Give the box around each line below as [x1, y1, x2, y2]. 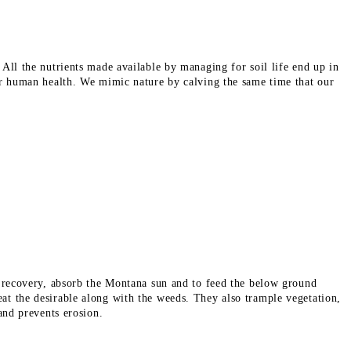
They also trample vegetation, [190, 291, 342, 304]
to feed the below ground [188, 277, 317, 289]
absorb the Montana [50, 277, 151, 289]
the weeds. [138, 291, 190, 304]
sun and [150, 277, 189, 289]
